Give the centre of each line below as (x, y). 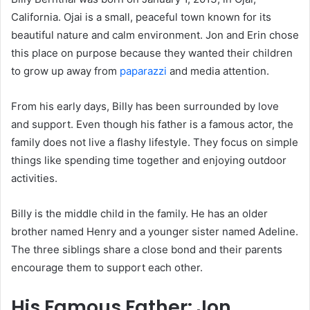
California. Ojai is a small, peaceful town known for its (141, 17)
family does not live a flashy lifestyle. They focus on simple (155, 143)
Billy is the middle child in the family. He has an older (139, 214)
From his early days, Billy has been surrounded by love (145, 107)
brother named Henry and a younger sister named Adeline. (155, 232)
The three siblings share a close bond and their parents (147, 250)
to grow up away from (65, 71)
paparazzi (143, 71)
